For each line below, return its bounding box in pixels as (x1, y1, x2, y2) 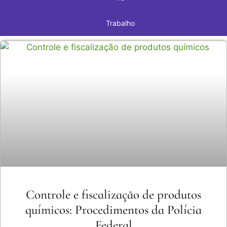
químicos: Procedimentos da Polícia (25, 202, 202, 218)
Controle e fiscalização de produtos (26, 187, 201, 203)
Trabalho (106, 19, 135, 28)
